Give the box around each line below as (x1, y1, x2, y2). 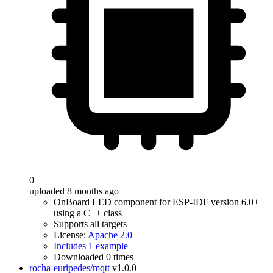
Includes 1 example (54, 241, 128, 251)
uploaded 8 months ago (29, 186, 119, 196)
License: (54, 230, 88, 240)
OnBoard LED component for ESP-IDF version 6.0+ (54, 197, 259, 207)
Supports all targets (54, 219, 127, 229)
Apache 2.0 (88, 230, 132, 240)
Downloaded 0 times (54, 252, 133, 262)
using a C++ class (54, 208, 122, 218)
